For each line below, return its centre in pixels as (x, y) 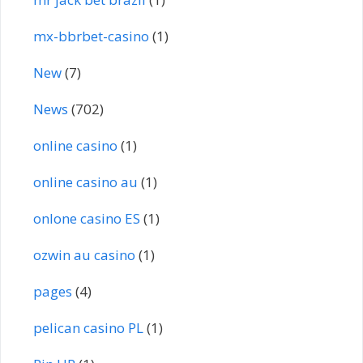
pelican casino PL (88, 327)
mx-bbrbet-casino (91, 36)
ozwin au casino (84, 254)
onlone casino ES (87, 218)
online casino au (85, 181)
